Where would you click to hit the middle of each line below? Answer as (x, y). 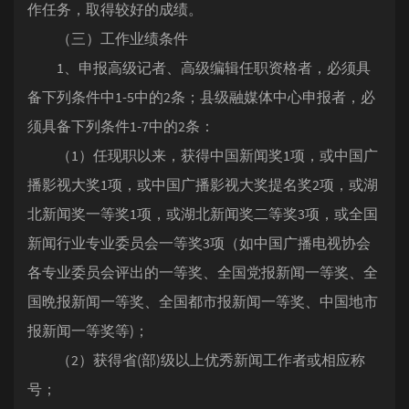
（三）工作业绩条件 (108, 38)
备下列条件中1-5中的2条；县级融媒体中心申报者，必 (201, 97)
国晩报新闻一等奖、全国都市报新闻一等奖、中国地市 (203, 301)
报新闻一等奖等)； (88, 330)
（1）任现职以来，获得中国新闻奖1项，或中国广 (203, 155)
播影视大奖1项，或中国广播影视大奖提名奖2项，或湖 (203, 184)
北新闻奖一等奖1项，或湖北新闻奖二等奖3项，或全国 (203, 214)
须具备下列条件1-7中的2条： (121, 126)
